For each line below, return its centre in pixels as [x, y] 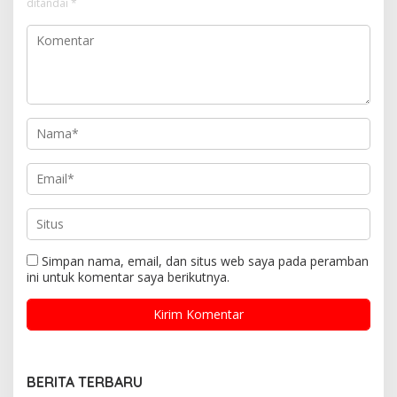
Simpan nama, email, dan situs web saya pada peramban [205, 261]
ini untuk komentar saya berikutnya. [128, 277]
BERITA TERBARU [85, 382]
